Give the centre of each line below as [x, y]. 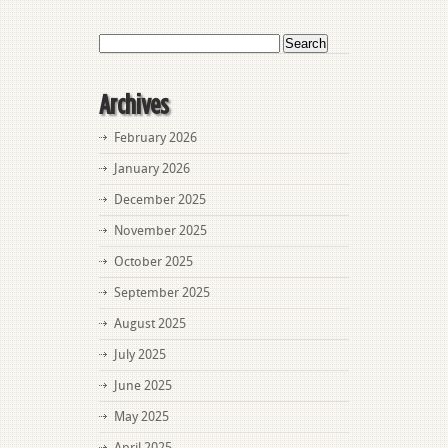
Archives [134, 103]
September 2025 [162, 292]
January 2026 [152, 168]
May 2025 [141, 416]
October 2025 [153, 261]
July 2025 [140, 354]
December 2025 [160, 199]
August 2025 [150, 323]
